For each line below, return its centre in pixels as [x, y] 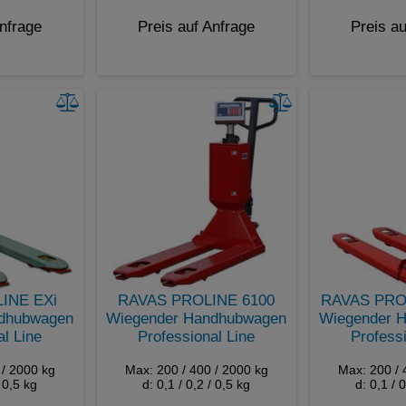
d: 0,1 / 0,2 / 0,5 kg [196, 384]
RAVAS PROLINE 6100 [196, 300]
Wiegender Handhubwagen [196, 318]
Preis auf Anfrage [196, 26]
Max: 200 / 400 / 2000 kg [196, 369]
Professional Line [196, 336]
